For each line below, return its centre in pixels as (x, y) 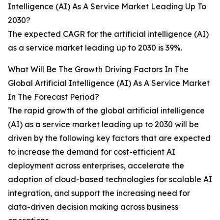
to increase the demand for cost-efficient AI (92, 152)
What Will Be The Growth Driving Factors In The (98, 69)
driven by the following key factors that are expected (109, 138)
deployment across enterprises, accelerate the (96, 166)
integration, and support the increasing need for (99, 193)
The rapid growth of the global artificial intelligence (106, 111)
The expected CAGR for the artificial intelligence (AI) (108, 34)
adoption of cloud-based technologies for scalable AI (110, 179)
